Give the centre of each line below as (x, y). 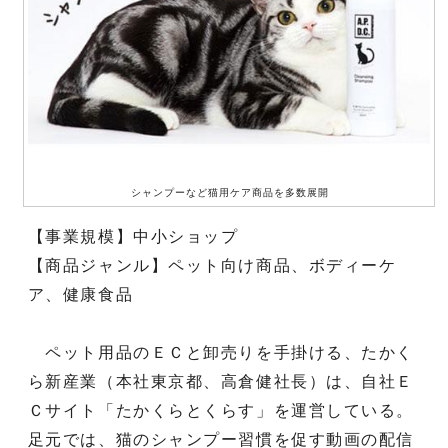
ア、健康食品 (80, 294)
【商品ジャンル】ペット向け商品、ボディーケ (212, 265)
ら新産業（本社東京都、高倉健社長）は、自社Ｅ (221, 381)
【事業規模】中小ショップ (133, 236)
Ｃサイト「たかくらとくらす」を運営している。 (221, 410)
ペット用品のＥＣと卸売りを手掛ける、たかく (221, 352)
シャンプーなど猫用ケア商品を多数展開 (230, 192)
